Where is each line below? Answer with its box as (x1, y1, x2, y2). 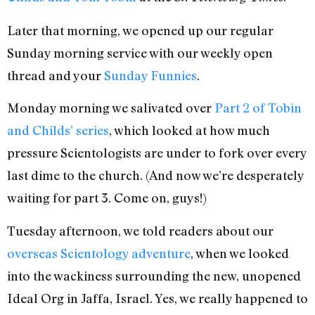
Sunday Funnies (104, 67, 197, 83)
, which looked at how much (109, 122, 270, 139)
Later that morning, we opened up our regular (7, 22, 274, 38)
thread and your (7, 67, 104, 83)
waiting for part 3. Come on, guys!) (7, 190, 207, 206)
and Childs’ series (7, 122, 109, 139)
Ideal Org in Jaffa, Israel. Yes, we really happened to (7, 290, 308, 306)
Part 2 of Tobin (214, 100, 302, 116)
